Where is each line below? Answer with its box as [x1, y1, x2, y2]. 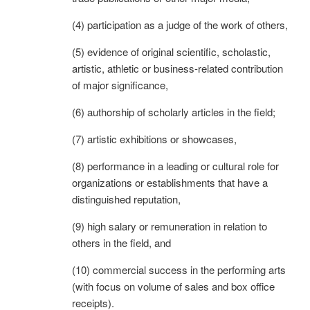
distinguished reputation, [72, 191, 181, 206]
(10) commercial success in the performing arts [72, 262, 286, 277]
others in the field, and [72, 235, 171, 250]
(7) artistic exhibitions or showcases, [72, 131, 237, 146]
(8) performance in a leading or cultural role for [72, 158, 279, 173]
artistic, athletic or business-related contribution [72, 60, 283, 75]
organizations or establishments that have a [72, 174, 268, 190]
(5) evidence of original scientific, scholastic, [72, 44, 271, 59]
